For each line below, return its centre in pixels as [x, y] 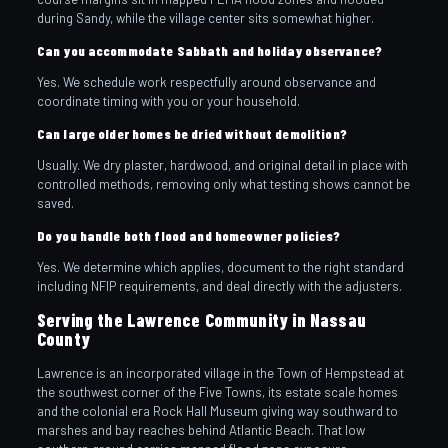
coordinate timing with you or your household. [168, 100]
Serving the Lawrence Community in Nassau [201, 319]
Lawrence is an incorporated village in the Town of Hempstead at [220, 372]
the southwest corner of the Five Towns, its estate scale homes [217, 391]
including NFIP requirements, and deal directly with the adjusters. [219, 285]
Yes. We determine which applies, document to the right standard [220, 266]
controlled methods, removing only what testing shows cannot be [223, 183]
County [63, 338]
